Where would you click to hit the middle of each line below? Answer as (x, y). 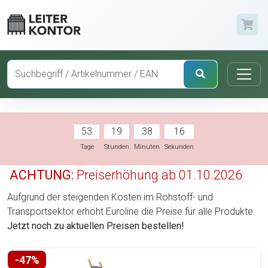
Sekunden (179, 147)
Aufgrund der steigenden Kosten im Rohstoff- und (110, 197)
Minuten (147, 147)
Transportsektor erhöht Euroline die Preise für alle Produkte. (131, 211)
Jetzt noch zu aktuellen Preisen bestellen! (96, 226)
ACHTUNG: (42, 175)
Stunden (117, 147)
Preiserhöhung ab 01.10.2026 (158, 175)
